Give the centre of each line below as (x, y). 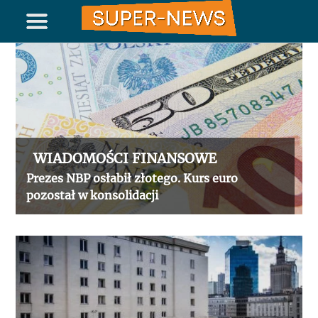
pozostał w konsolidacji (93, 196)
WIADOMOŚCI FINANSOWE (125, 159)
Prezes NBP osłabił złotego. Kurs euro (132, 179)
